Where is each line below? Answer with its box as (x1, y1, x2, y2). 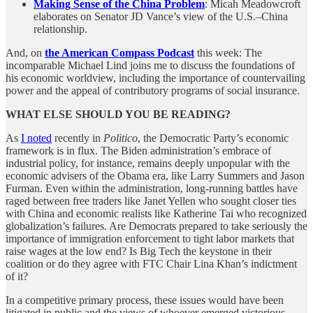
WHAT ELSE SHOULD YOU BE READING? (6, 108, 231, 120)
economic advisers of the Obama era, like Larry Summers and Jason (6, 169, 305, 182)
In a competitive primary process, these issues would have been (6, 293, 284, 306)
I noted (21, 131, 52, 144)
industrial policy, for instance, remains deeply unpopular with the (6, 156, 290, 169)
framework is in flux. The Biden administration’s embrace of (6, 144, 271, 156)
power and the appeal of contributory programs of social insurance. (6, 84, 300, 96)
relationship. (34, 22, 87, 35)
